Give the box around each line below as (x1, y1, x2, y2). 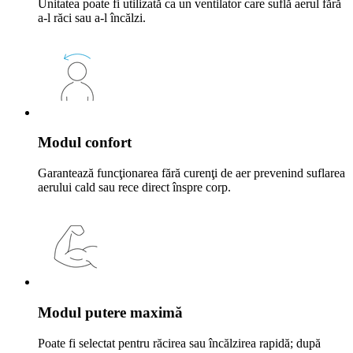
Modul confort (38, 134, 132, 151)
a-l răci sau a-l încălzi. (38, 10, 146, 24)
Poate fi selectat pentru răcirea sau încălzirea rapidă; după (38, 336, 321, 350)
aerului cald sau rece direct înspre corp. (38, 180, 231, 195)
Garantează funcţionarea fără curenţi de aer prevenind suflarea (38, 166, 345, 180)
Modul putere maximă (38, 303, 183, 321)
